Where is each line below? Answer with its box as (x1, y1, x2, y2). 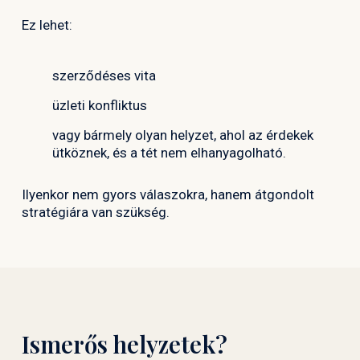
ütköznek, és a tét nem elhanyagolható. (51, 144, 286, 161)
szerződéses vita (51, 67, 156, 84)
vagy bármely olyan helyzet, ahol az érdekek (51, 126, 313, 143)
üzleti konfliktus (51, 96, 147, 113)
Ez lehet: (21, 17, 72, 34)
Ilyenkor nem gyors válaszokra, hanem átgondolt (21, 186, 314, 202)
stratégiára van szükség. (21, 203, 170, 220)
